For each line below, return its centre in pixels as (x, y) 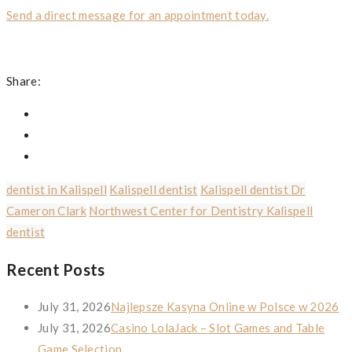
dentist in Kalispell (57, 189)
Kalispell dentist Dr (253, 189)
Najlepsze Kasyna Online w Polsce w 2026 (225, 306)
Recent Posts (56, 269)
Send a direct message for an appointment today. (138, 15)
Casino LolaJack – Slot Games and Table (218, 327)
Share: (24, 81)
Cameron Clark (46, 210)
